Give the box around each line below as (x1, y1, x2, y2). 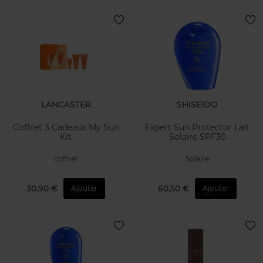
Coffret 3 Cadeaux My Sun (12, 122, 45, 133)
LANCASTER (41, 99, 91, 110)
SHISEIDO (177, 99, 218, 110)
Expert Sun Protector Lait (145, 122, 249, 133)
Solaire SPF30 (168, 131, 226, 142)
